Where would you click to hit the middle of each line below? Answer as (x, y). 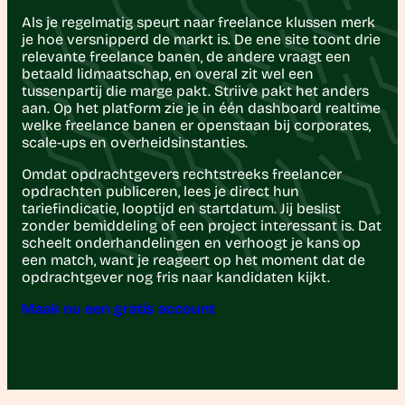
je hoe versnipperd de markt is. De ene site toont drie (201, 40)
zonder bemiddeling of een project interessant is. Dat (202, 226)
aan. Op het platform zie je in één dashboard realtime (201, 108)
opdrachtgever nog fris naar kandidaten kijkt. (176, 278)
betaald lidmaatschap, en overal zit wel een (168, 74)
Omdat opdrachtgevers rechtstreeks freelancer (182, 174)
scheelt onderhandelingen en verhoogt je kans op (191, 243)
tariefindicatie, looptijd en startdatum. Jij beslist (181, 209)
